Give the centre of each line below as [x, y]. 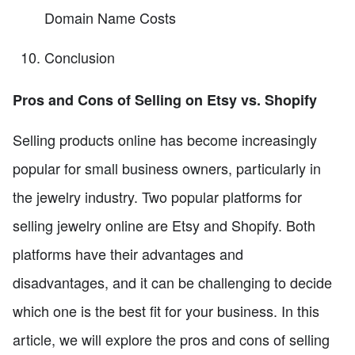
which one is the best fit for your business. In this [166, 311]
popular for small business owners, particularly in [167, 168]
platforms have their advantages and [128, 254]
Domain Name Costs [110, 17]
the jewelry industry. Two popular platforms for [157, 197]
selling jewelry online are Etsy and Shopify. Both [164, 225]
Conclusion [80, 57]
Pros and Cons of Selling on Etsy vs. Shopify [165, 100]
